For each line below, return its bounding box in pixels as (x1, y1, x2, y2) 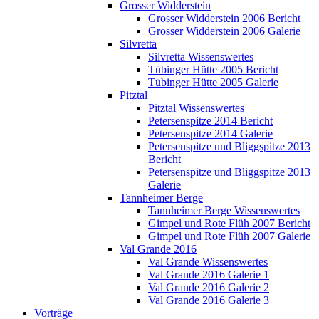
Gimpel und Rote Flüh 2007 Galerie (148, 229, 310, 242)
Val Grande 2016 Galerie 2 (148, 281, 269, 293)
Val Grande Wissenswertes (148, 255, 268, 268)
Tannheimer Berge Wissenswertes (148, 204, 300, 216)
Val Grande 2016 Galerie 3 (148, 293, 269, 306)
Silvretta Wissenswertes (148, 50, 253, 63)
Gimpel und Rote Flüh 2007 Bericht (148, 216, 310, 229)
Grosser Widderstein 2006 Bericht (148, 11, 300, 24)
